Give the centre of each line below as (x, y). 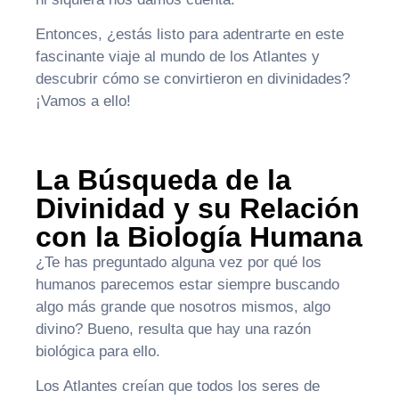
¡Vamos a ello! (83, 102)
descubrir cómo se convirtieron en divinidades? (193, 79)
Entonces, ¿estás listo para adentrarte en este (190, 35)
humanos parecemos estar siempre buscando (187, 284)
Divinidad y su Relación (198, 208)
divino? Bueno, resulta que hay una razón (173, 329)
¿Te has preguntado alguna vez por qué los (179, 262)
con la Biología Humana (199, 236)
